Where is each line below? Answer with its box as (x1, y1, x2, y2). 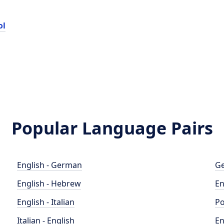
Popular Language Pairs (11, 116, 213, 139)
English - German (17, 159, 82, 170)
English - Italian (17, 196, 75, 207)
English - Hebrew (17, 178, 81, 189)
